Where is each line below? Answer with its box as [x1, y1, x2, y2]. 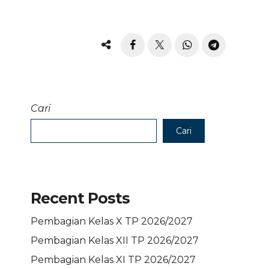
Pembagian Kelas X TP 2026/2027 [31, 216, 193, 227]
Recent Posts [31, 189, 130, 207]
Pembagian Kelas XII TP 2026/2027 [31, 235, 199, 246]
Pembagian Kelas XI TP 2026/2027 [31, 254, 196, 265]
